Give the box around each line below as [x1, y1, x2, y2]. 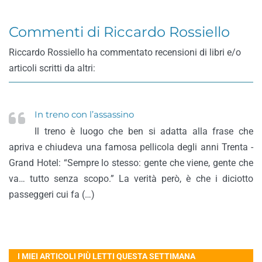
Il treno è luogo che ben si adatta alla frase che [35, 126, 253, 137]
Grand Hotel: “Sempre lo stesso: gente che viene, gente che [9, 157, 253, 168]
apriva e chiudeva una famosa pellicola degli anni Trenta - [9, 142, 253, 153]
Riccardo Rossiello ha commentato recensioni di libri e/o [9, 47, 241, 58]
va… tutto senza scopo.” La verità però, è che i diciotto [9, 173, 253, 184]
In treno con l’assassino [35, 109, 134, 120]
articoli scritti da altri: [9, 63, 95, 74]
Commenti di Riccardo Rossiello [9, 23, 230, 40]
